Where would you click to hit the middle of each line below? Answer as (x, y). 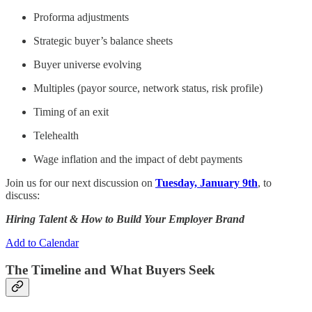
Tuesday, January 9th (206, 182)
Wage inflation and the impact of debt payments (138, 159)
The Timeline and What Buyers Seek (110, 270)
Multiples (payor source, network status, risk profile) (149, 88)
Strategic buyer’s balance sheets (103, 40)
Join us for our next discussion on (80, 182)
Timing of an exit (71, 111)
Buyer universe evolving (87, 64)
